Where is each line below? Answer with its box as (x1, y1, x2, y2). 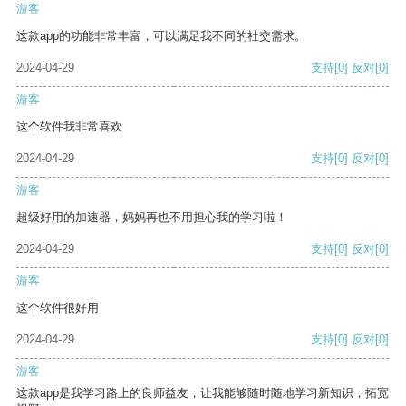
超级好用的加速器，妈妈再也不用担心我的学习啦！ (16, 210, 287, 225)
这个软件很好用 (16, 301, 99, 315)
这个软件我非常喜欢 (16, 120, 122, 134)
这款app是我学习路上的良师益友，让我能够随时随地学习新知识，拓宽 (16, 386, 389, 401)
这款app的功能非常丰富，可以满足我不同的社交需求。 (16, 29, 306, 43)
